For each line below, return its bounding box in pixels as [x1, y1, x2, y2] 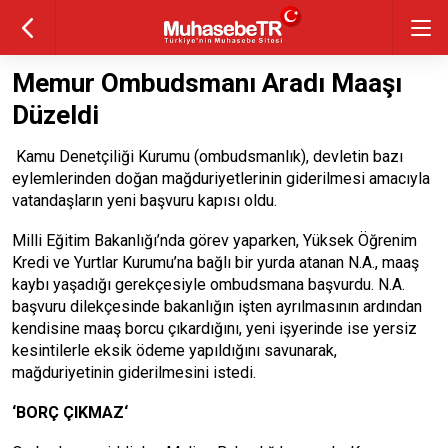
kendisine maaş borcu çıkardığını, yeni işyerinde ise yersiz [12, 319, 417, 338]
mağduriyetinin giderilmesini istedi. [12, 363, 256, 382]
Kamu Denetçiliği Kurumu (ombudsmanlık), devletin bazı [12, 147, 403, 166]
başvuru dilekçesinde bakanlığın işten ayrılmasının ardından [12, 297, 422, 316]
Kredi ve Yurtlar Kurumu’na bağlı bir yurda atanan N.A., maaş [12, 253, 419, 272]
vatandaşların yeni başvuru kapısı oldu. [12, 191, 277, 210]
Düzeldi [12, 100, 99, 130]
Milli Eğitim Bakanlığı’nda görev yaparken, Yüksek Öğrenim [12, 231, 417, 250]
